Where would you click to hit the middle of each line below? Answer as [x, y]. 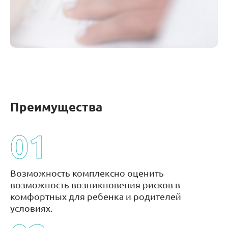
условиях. [31, 208]
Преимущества [56, 107]
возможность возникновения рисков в [95, 184]
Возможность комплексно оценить [87, 173]
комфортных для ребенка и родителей [96, 196]
